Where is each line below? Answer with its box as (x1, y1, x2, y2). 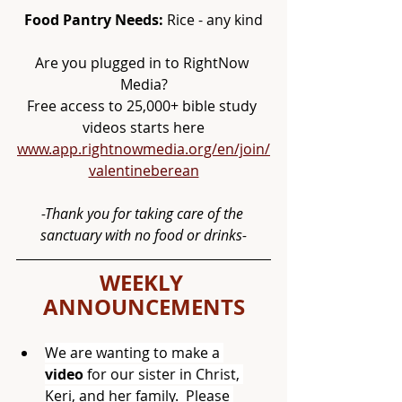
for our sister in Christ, (83, 364, 243, 384)
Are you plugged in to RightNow (35, 53, 252, 73)
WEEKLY (99, 267, 188, 298)
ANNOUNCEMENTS (42, 292, 245, 322)
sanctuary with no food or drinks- (40, 225, 247, 245)
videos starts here (83, 118, 205, 137)
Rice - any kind (163, 10, 263, 30)
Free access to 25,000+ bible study (27, 96, 260, 116)
